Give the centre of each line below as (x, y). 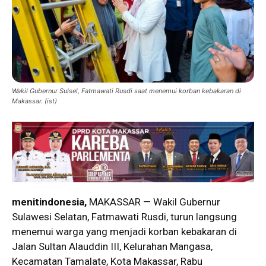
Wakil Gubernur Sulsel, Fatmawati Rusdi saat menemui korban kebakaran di (126, 91)
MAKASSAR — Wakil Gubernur (155, 202)
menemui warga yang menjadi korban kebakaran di (124, 231)
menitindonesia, (50, 202)
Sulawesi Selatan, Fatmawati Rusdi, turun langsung (124, 216)
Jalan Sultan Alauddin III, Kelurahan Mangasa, (112, 246)
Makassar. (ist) (34, 101)
